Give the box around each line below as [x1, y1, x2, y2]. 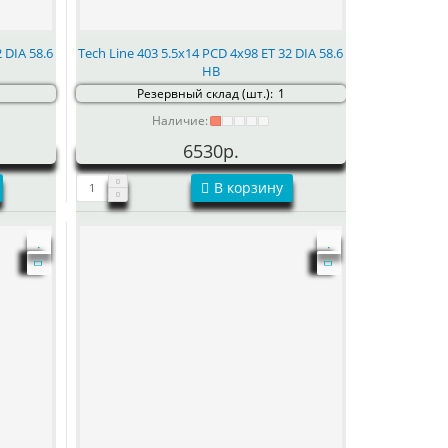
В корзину [213, 177, 283, 197]
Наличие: [152, 111, 209, 129]
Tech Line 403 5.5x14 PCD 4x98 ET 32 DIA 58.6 [78, 43, 344, 62]
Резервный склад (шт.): [136, 84, 273, 102]
